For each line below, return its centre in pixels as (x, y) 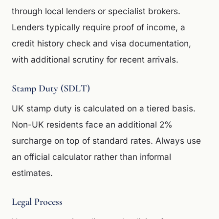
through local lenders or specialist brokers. (96, 11)
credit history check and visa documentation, (101, 43)
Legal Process (37, 202)
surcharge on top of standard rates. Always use (106, 141)
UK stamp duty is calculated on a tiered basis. (104, 108)
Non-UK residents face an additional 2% (92, 124)
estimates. (32, 173)
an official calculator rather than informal (91, 157)
